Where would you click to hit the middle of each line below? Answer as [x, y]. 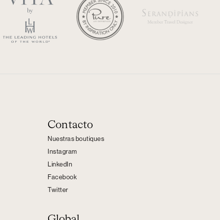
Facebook [62, 177]
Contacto [70, 125]
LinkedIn [60, 164]
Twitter [58, 190]
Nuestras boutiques [76, 139]
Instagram [62, 151]
